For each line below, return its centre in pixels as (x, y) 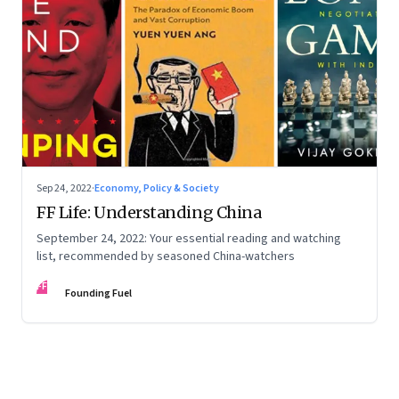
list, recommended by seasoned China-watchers (166, 256)
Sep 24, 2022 (64, 188)
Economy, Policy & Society (157, 188)
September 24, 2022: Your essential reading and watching (189, 238)
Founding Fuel (98, 293)
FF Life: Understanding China (149, 212)
